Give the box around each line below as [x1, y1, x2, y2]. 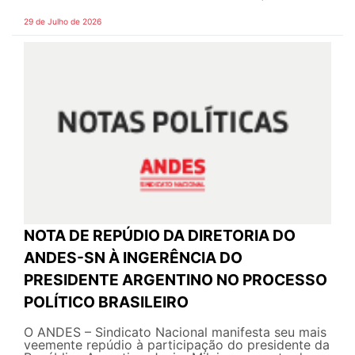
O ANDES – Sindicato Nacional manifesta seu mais [24, 324, 326, 341]
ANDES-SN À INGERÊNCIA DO [24, 248, 242, 268]
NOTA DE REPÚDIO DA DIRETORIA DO [24, 226, 296, 246]
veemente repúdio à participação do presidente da [24, 337, 330, 353]
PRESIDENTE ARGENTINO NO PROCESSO [24, 270, 327, 290]
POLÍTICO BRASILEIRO [24, 292, 189, 312]
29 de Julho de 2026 [24, 16, 101, 26]
